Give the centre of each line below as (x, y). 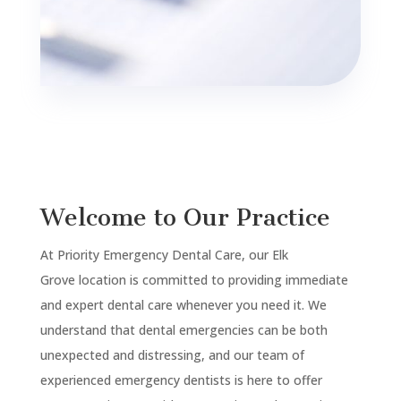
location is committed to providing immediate (211, 280)
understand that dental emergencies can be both (183, 330)
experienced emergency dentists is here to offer (181, 380)
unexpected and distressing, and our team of (172, 355)
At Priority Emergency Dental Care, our (156, 255)
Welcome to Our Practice (185, 218)
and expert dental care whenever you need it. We (183, 305)
